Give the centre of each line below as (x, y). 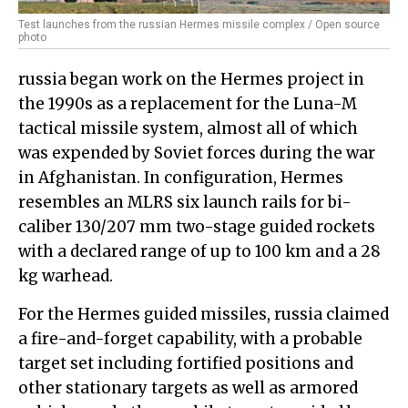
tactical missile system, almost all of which (188, 128)
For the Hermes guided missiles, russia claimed (204, 314)
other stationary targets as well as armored (188, 388)
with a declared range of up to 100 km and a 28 (199, 251)
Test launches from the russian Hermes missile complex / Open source (199, 24)
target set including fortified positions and (186, 363)
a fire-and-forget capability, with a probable (190, 338)
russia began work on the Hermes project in (191, 79)
